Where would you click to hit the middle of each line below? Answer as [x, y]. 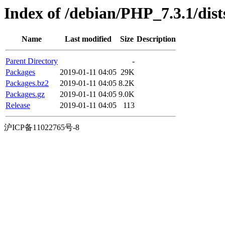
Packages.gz [25, 94]
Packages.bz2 [27, 83]
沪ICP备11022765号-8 [42, 128]
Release [18, 105]
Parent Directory [32, 61]
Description [156, 39]
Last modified [88, 39]
